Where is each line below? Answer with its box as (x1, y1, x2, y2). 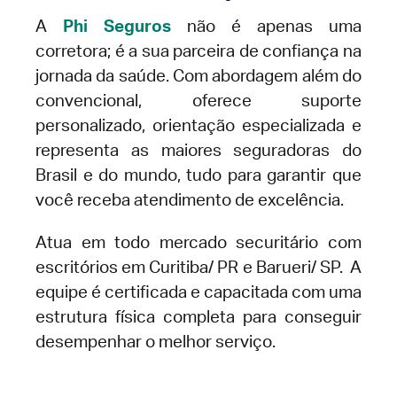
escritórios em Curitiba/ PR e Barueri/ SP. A (35, 260, 362, 277)
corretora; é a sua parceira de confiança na (35, 43, 362, 61)
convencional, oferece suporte (35, 93, 362, 111)
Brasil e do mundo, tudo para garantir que (35, 167, 362, 185)
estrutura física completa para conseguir (35, 309, 362, 327)
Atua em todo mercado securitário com (35, 235, 362, 253)
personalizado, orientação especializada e (35, 118, 362, 136)
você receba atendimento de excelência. (35, 192, 344, 210)
